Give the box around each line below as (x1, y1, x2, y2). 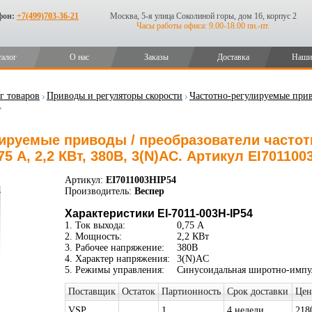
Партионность (161, 286, 221, 297)
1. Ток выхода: (64, 220, 125, 231)
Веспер (131, 186, 164, 196)
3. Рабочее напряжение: (64, 242, 164, 253)
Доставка (217, 52, 249, 62)
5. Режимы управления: (64, 265, 164, 275)
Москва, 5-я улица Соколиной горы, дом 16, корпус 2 (109, 11, 297, 21)
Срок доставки (226, 286, 288, 297)
